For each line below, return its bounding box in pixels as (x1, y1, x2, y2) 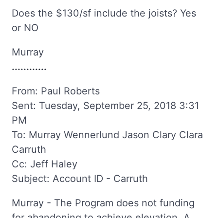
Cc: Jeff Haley (12, 158, 77, 170)
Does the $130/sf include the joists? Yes (12, 7, 196, 19)
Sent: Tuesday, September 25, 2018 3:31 (12, 99, 199, 111)
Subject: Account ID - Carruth (12, 172, 148, 184)
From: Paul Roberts (12, 85, 100, 97)
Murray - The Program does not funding (12, 197, 195, 209)
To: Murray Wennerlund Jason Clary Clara (12, 128, 203, 141)
